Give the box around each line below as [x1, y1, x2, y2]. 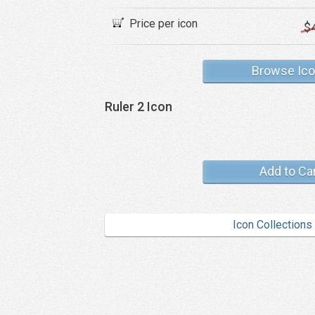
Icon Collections [233, 218, 312, 231]
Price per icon [129, 17, 198, 30]
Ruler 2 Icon [105, 99, 172, 114]
